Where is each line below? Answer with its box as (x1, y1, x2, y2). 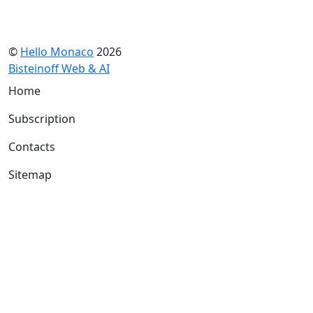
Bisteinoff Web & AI (8, 60, 110, 76)
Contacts (8, 138, 55, 154)
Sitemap (8, 166, 52, 182)
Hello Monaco (20, 43, 94, 59)
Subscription (8, 110, 75, 126)
